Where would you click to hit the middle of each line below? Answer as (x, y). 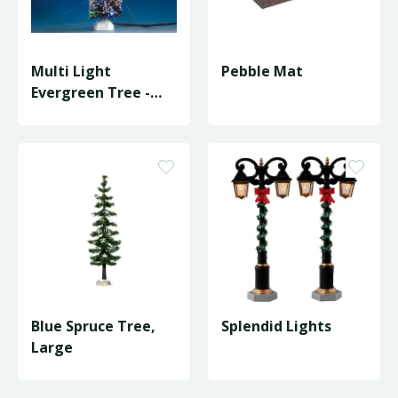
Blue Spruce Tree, (93, 326)
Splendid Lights (276, 326)
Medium (60, 114)
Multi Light (71, 71)
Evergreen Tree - (91, 92)
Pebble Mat (262, 71)
